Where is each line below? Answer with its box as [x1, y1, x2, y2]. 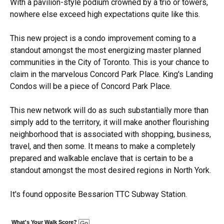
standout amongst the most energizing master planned [10, 45, 201, 55]
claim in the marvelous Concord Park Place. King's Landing [10, 69, 213, 79]
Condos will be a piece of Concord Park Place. [10, 81, 173, 91]
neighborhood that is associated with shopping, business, [10, 129, 211, 139]
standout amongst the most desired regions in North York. [10, 165, 213, 175]
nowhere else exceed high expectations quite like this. [10, 9, 200, 19]
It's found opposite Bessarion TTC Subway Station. [10, 189, 187, 199]
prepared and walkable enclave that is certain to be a [10, 153, 193, 163]
